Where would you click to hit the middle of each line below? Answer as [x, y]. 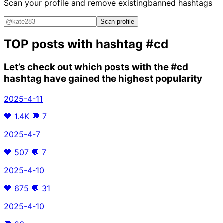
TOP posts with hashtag [75, 44]
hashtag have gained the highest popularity [103, 78]
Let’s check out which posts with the [87, 67]
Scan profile [117, 22]
